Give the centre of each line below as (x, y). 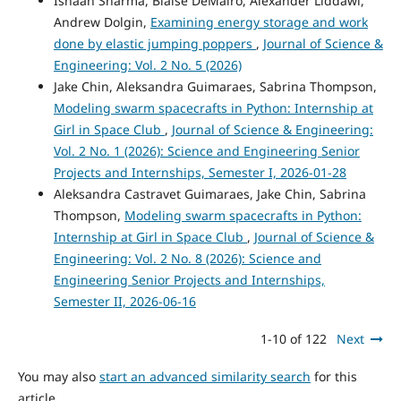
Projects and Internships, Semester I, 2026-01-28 (200, 173)
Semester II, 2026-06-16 (124, 302)
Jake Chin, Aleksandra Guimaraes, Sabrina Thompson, (215, 87)
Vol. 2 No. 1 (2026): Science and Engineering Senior (206, 151)
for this (333, 377)
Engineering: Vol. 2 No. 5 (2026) (147, 65)
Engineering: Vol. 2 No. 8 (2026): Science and (187, 259)
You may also (58, 377)
